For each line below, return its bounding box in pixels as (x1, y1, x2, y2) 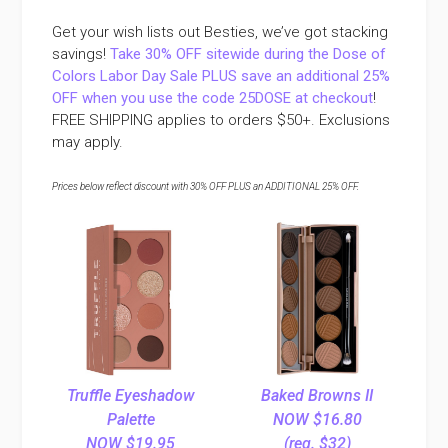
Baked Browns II (261, 386, 374, 406)
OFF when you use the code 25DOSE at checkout (52, 88, 374, 107)
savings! (52, 44, 111, 63)
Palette (106, 410, 155, 430)
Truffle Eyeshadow (66, 386, 195, 406)
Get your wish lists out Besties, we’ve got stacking (52, 22, 389, 41)
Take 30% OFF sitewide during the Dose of (110, 44, 387, 63)
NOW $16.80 (272, 410, 362, 430)
